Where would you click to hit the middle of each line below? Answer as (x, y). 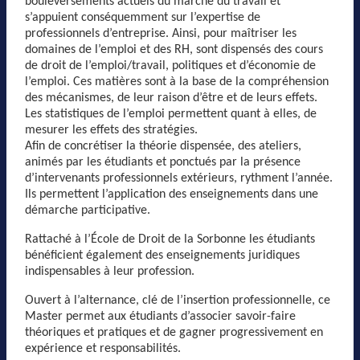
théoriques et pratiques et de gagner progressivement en (174, 333)
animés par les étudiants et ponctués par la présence (163, 162)
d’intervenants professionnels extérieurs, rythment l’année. (179, 178)
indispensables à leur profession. (110, 272)
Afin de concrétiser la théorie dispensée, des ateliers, (163, 146)
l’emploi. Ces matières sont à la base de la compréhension (177, 82)
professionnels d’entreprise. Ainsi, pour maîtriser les (161, 34)
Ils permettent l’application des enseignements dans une (172, 194)
